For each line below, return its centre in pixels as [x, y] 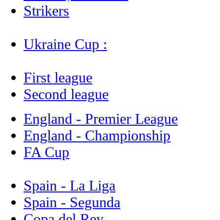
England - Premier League [101, 119]
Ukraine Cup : [65, 44]
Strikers [46, 11]
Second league [66, 94]
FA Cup [46, 152]
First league [58, 77]
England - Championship [97, 135]
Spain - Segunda [72, 202]
